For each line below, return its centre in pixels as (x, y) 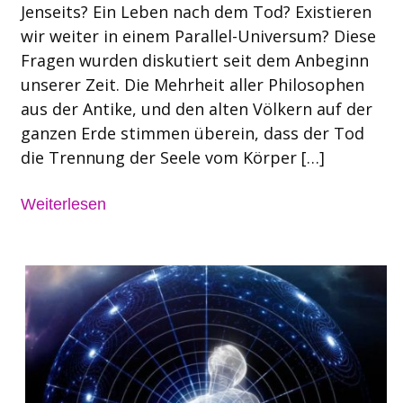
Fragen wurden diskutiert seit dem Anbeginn (194, 60)
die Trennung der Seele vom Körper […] (172, 157)
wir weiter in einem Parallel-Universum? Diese (198, 36)
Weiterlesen (63, 205)
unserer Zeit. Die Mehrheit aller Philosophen (192, 84)
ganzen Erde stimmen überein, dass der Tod (192, 133)
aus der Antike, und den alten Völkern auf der (196, 108)
